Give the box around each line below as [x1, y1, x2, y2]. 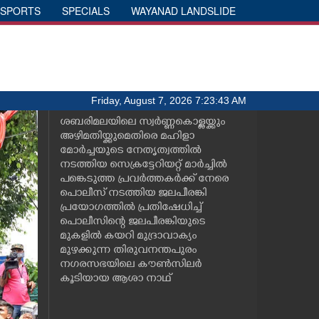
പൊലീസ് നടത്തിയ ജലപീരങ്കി [59, 187, 206, 201]
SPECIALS [62, 4, 110, 18]
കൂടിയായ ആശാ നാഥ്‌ [59, 273, 171, 286]
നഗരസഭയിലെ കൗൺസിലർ [59, 258, 202, 272]
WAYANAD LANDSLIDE [131, 4, 236, 18]
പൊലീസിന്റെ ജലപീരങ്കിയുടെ [59, 216, 205, 229]
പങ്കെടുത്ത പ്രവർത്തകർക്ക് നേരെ [59, 173, 229, 187]
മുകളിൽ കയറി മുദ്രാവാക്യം [59, 230, 197, 244]
